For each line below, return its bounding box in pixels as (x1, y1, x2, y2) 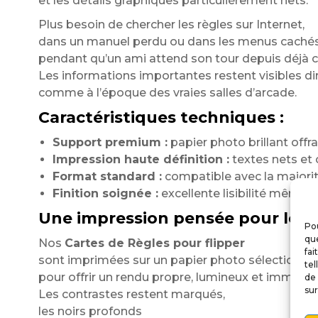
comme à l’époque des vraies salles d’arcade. (38, 86, 297, 99)
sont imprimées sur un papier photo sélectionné (38, 253, 315, 267)
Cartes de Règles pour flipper (64, 236, 245, 250)
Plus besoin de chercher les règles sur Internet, (38, 18, 305, 31)
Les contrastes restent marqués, (38, 287, 225, 301)
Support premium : (52, 136, 168, 149)
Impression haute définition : (52, 153, 229, 166)
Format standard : (52, 170, 162, 183)
